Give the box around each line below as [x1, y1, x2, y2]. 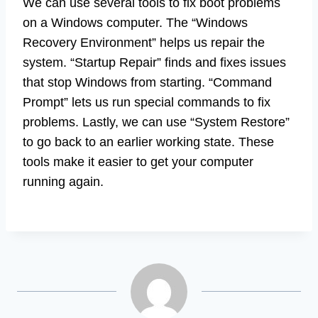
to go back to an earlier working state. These [23, 135, 274, 150]
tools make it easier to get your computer [23, 155, 253, 170]
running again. [23, 175, 104, 190]
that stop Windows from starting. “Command [23, 75, 272, 90]
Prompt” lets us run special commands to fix [23, 95, 270, 110]
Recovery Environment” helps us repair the [23, 35, 265, 50]
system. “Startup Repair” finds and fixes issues [23, 55, 286, 70]
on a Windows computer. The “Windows [23, 16, 248, 31]
